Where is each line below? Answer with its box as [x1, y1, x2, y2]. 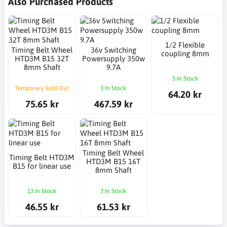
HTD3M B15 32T [15, 54, 69, 63]
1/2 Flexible [165, 40, 205, 49]
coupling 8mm [161, 49, 209, 58]
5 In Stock [172, 74, 198, 82]
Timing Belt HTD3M [9, 153, 75, 162]
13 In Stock [27, 187, 57, 195]
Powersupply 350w [82, 54, 145, 63]
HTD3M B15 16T [86, 157, 141, 166]
